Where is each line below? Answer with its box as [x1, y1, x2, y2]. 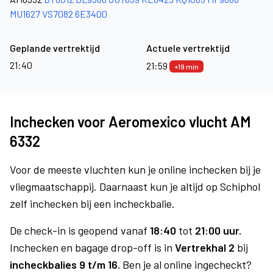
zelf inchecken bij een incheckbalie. [10, 197, 175, 210]
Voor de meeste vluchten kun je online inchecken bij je [10, 163, 261, 176]
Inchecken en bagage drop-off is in [10, 241, 175, 254]
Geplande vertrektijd [10, 42, 100, 54]
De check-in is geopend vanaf [10, 224, 150, 237]
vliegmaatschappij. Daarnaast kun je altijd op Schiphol [10, 180, 260, 193]
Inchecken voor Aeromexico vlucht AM [10, 113, 251, 130]
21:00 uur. [195, 224, 241, 237]
